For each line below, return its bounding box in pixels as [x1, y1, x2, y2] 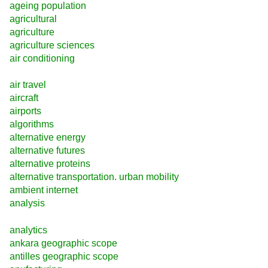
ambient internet [10, 185, 78, 196]
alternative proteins [10, 159, 90, 169]
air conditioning [10, 53, 75, 63]
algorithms [10, 119, 54, 130]
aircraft [10, 93, 38, 103]
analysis [10, 198, 45, 209]
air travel [10, 80, 46, 90]
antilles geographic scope [10, 251, 118, 261]
